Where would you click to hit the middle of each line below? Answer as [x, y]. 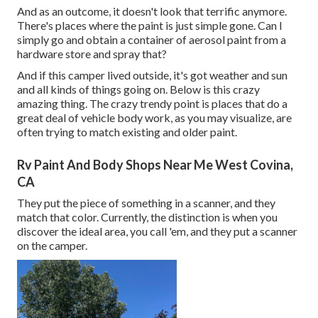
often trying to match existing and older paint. [127, 131]
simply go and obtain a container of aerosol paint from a [152, 39]
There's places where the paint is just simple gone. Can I [150, 25]
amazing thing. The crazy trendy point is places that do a [152, 103]
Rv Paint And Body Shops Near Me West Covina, [155, 164]
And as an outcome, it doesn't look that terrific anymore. [152, 11]
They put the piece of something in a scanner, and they [146, 202]
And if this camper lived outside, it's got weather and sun [152, 75]
